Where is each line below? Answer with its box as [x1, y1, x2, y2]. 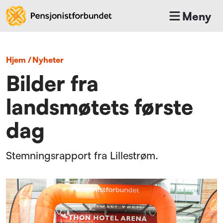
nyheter [39, 55, 64, 65]
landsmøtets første [6, 94, 193, 119]
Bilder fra [6, 70, 99, 96]
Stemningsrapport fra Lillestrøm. [6, 148, 158, 162]
